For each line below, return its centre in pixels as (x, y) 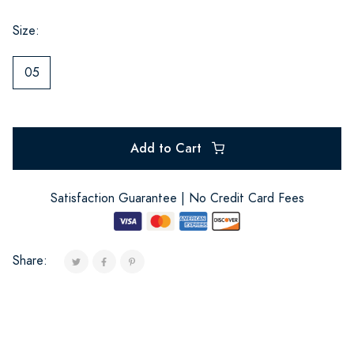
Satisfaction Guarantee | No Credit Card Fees (177, 198)
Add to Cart (168, 148)
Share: (30, 260)
